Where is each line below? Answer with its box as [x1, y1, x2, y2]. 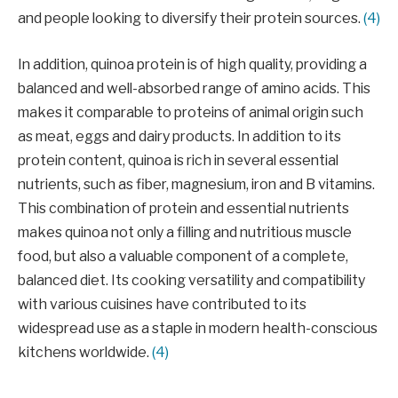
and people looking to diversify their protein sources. [18, 10, 363, 28]
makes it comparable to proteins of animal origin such [18, 103, 363, 121]
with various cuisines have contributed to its [18, 295, 306, 313]
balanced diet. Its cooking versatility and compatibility [18, 271, 365, 289]
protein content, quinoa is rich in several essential [18, 151, 338, 169]
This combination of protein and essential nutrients [18, 199, 349, 217]
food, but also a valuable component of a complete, [18, 247, 348, 265]
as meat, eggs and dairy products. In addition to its [18, 127, 341, 145]
